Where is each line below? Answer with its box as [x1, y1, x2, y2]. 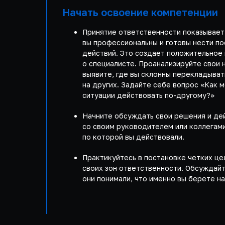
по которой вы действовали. [82, 133, 184, 141]
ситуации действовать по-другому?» [82, 91, 214, 99]
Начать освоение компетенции [62, 6, 218, 18]
